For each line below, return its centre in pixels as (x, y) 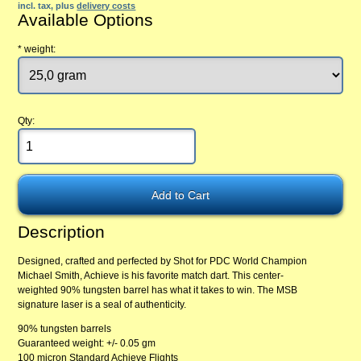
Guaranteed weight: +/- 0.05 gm (87, 344)
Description (62, 231)
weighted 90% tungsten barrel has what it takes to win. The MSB (158, 290)
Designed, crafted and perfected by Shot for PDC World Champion (163, 261)
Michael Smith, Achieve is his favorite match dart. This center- (151, 276)
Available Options (86, 20)
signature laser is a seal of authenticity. (102, 305)
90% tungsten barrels (65, 329)
